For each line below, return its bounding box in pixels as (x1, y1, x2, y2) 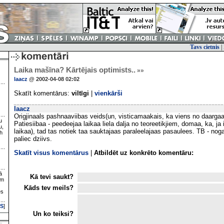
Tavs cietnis (190, 43, 219, 50)
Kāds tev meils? (24, 183, 75, 191)
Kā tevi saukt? (30, 172, 75, 180)
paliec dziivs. (14, 135, 52, 142)
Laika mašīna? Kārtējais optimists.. (14, 66, 135, 74)
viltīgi (71, 89, 89, 97)
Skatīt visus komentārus (14, 149, 88, 157)
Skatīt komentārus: (14, 89, 71, 97)
